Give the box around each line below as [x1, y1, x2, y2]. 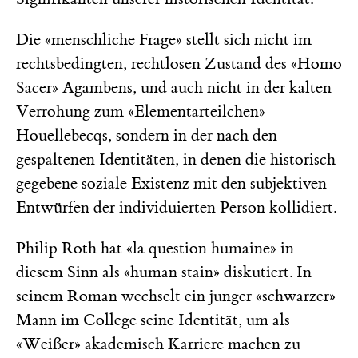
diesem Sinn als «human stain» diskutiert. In [16, 261, 312, 282]
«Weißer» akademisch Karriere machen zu [16, 333, 300, 354]
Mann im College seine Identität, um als [16, 309, 290, 330]
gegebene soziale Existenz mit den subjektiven [16, 173, 327, 193]
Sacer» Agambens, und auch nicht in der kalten [16, 77, 332, 97]
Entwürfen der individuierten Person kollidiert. [16, 197, 336, 217]
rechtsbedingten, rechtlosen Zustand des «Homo [16, 53, 342, 74]
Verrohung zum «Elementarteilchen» [16, 101, 265, 121]
